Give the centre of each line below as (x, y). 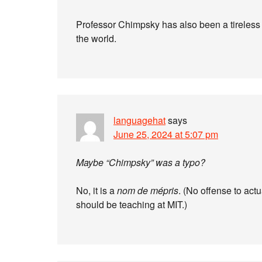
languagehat (139, 120)
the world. (96, 38)
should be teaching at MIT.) (132, 204)
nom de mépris (148, 190)
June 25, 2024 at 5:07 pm (166, 134)
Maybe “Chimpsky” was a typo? (141, 162)
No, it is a (96, 190)
